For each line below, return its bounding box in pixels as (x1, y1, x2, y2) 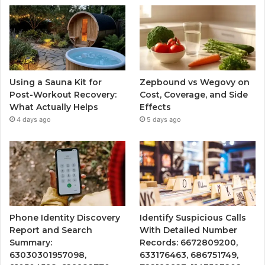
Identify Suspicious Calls (140, 212, 247, 224)
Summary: (9, 237, 52, 248)
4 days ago (17, 115, 51, 124)
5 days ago (147, 115, 182, 124)
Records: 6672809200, (140, 237, 238, 248)
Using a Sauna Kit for (9, 77, 102, 88)
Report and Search (9, 225, 92, 236)
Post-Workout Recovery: (9, 89, 117, 101)
